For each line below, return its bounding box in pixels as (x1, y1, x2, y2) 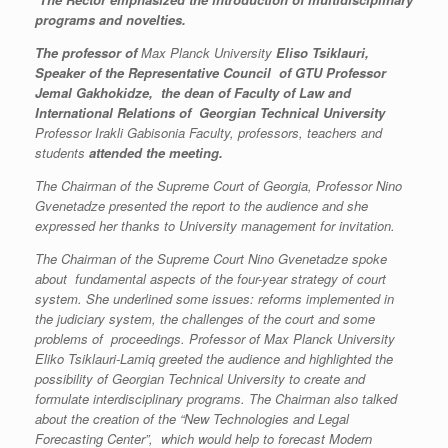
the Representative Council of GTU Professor (101, 63, 386, 83)
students (35, 143, 89, 163)
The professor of (35, 43, 141, 63)
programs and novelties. (35, 10, 186, 30)
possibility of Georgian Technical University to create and (35, 369, 365, 389)
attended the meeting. (89, 143, 223, 163)
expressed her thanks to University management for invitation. (35, 216, 395, 236)
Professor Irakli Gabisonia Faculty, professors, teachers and (35, 123, 382, 143)
